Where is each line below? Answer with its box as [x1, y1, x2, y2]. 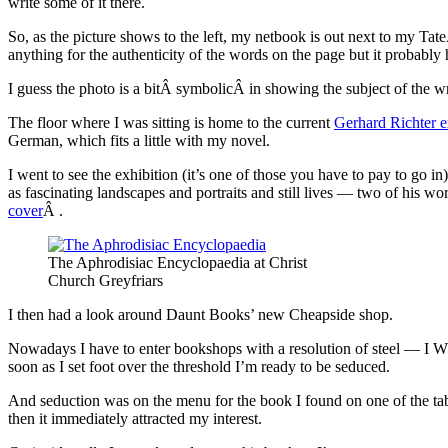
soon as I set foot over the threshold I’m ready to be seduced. [8, 357, 390, 375]
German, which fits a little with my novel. [8, 131, 270, 149]
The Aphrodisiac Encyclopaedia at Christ [48, 253, 307, 271]
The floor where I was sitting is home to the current [8, 113, 334, 131]
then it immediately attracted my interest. [8, 409, 262, 427]
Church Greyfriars [48, 271, 163, 289]
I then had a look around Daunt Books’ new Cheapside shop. [8, 305, 393, 323]
